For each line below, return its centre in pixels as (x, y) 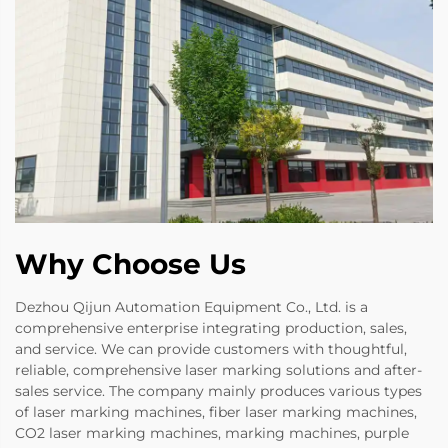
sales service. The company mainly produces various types (218, 390)
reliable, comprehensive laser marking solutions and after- (218, 369)
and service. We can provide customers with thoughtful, (211, 348)
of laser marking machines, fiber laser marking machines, (216, 411)
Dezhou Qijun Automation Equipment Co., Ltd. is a (191, 306)
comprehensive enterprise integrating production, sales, (211, 327)
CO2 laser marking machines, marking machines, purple (212, 432)
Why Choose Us (130, 263)
